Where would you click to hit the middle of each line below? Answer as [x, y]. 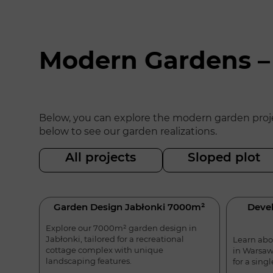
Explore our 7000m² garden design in [121, 228]
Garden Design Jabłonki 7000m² [129, 207]
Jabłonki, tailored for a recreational [115, 239]
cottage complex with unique [105, 250]
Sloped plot [224, 158]
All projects [101, 158]
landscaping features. [89, 261]
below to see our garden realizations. [128, 132]
